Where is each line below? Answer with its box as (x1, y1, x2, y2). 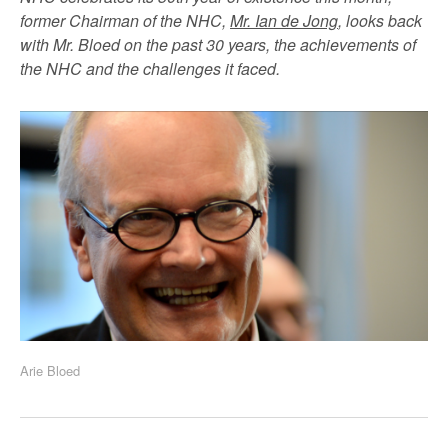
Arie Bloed (20, 360, 80, 380)
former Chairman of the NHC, (20, 9, 230, 32)
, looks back (338, 9, 422, 32)
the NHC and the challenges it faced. (20, 57, 280, 80)
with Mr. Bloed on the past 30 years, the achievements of (20, 33, 416, 56)
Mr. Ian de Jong (230, 9, 338, 32)
